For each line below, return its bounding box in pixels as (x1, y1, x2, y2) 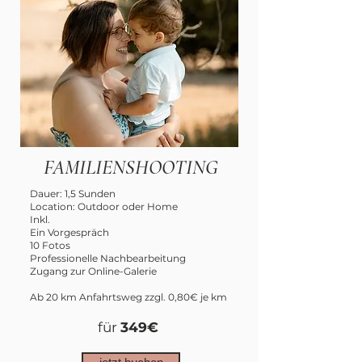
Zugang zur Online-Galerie (30, 265, 157, 277)
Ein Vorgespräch (30, 226, 109, 238)
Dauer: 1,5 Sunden (30, 187, 116, 200)
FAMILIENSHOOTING (44, 155, 218, 179)
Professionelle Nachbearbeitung (30, 252, 186, 264)
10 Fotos (30, 239, 70, 251)
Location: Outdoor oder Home (30, 200, 178, 213)
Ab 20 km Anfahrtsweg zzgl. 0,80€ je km (30, 291, 227, 303)
